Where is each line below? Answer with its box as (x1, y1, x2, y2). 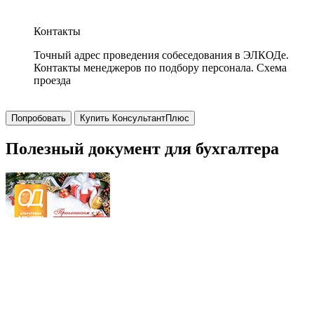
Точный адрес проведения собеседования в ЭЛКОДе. (34, 49, 289, 61)
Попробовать (11, 113, 66, 123)
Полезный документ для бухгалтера (6, 139, 279, 158)
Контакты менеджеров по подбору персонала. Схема (34, 62, 287, 74)
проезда (34, 74, 71, 86)
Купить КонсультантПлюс (80, 113, 189, 123)
